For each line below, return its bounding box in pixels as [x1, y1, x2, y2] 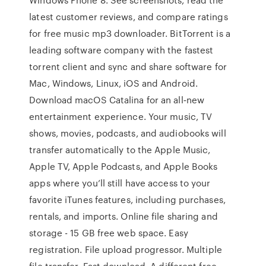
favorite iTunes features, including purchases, [29, 193, 226, 206]
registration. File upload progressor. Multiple [29, 243, 222, 256]
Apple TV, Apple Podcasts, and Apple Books [29, 160, 218, 173]
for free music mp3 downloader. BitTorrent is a [29, 27, 230, 40]
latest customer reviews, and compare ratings [29, 10, 228, 23]
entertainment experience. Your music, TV [29, 110, 213, 123]
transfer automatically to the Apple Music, [29, 143, 211, 156]
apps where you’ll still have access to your [29, 176, 211, 189]
